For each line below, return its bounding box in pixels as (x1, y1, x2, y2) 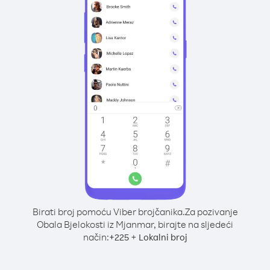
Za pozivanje (184, 206, 238, 218)
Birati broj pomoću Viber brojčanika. (32, 206, 185, 218)
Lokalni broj (138, 231, 187, 243)
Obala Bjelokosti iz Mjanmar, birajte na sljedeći (37, 218, 233, 230)
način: (83, 231, 109, 243)
